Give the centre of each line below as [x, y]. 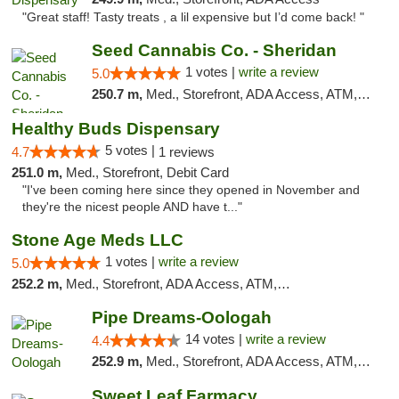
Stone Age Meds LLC [98, 240]
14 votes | [215, 339]
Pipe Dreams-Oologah [181, 318]
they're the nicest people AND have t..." [132, 207]
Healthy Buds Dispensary [116, 129]
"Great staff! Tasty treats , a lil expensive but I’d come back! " [193, 17]
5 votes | [132, 150]
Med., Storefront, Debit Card [147, 172]
